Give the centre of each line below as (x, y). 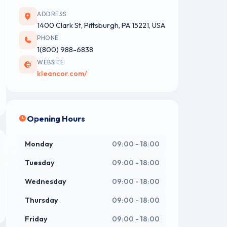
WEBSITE (51, 62)
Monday (39, 144)
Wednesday (46, 182)
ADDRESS (52, 14)
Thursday (42, 200)
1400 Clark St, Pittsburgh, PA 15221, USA (101, 26)
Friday (36, 219)
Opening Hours (56, 119)
